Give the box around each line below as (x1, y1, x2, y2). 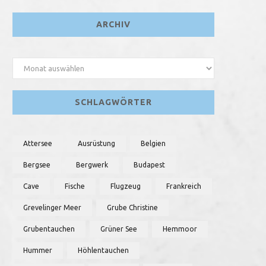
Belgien (141, 140, 166, 147)
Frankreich (166, 182, 201, 190)
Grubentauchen (23, 225, 75, 233)
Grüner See (100, 225, 137, 233)
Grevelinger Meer (23, 204, 81, 211)
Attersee (23, 140, 52, 147)
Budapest (134, 161, 165, 169)
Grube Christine (107, 204, 158, 211)
